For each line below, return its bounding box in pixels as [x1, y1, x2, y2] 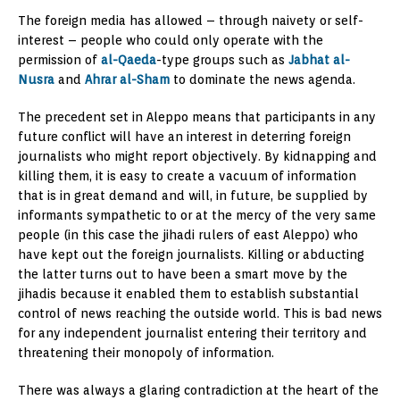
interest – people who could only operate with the [18, 32, 323, 47]
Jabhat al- [288, 52, 350, 67]
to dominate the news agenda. [170, 71, 355, 87]
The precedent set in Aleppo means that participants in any [18, 109, 376, 124]
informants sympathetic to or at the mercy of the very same [18, 207, 376, 222]
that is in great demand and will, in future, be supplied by [18, 187, 368, 203]
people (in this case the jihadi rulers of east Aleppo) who [18, 227, 358, 242]
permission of [18, 52, 101, 67]
